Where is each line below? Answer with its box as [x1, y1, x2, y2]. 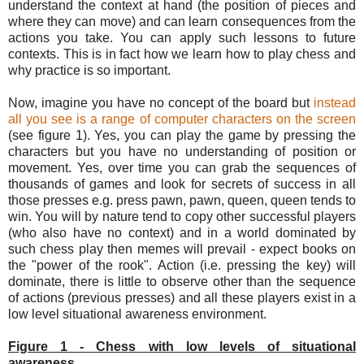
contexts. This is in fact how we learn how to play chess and [8, 46, 356, 61]
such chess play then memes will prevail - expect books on [8, 241, 356, 256]
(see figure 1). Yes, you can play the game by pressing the [8, 128, 356, 142]
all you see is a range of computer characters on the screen [8, 111, 356, 126]
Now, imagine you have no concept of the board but [8, 95, 314, 110]
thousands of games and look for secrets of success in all [8, 176, 356, 191]
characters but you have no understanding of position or [8, 144, 356, 158]
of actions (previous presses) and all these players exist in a [8, 290, 356, 305]
